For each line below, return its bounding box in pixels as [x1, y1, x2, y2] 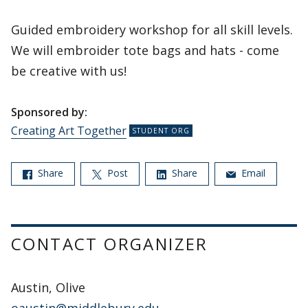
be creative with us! [11, 63, 126, 80]
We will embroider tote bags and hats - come [11, 42, 279, 59]
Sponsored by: [11, 104, 87, 120]
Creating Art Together [11, 123, 126, 139]
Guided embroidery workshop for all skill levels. [11, 21, 293, 38]
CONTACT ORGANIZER [11, 232, 208, 255]
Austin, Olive [11, 278, 85, 296]
